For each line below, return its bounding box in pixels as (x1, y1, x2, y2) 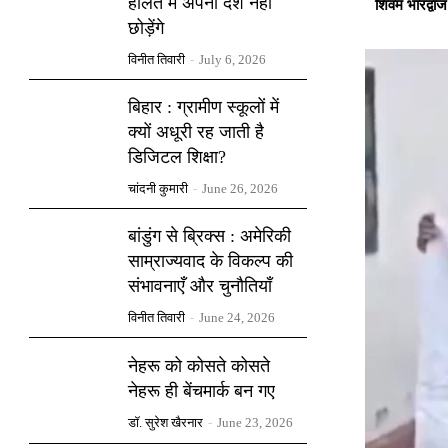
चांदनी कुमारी (128, 180, 189, 196)
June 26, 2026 (202, 180, 279, 196)
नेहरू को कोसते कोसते (128, 355, 271, 376)
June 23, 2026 (217, 414, 294, 430)
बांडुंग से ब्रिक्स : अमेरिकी (128, 225, 292, 246)
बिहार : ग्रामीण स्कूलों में (128, 96, 280, 117)
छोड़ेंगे (128, 17, 165, 38)
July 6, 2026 (199, 51, 267, 67)
